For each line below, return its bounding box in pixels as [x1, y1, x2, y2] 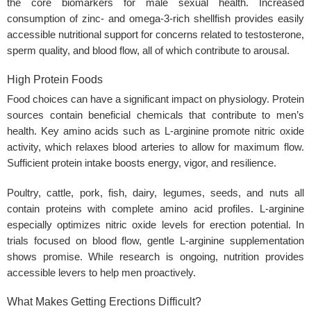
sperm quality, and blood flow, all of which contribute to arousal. [7, 45, 289, 57]
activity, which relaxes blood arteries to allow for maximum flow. [7, 142, 304, 153]
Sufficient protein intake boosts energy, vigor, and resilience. [7, 158, 276, 169]
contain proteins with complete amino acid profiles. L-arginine [7, 203, 304, 215]
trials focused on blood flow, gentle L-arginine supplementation [7, 235, 304, 246]
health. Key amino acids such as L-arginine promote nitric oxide [7, 126, 304, 137]
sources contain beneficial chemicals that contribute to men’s [7, 110, 304, 121]
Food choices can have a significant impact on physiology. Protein [7, 94, 304, 106]
